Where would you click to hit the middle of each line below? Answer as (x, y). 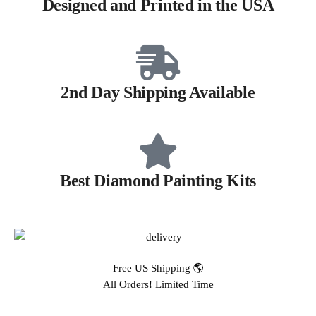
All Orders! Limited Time (158, 285)
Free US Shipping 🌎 (158, 268)
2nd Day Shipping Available (158, 93)
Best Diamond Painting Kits (158, 180)
